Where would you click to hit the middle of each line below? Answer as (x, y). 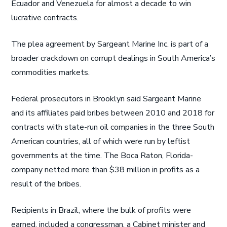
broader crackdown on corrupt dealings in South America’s (113, 58)
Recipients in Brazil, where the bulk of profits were (101, 210)
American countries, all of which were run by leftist (101, 141)
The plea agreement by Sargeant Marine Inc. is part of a (110, 44)
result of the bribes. (46, 184)
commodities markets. (51, 72)
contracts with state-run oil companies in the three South (113, 127)
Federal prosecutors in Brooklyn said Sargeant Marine (106, 99)
